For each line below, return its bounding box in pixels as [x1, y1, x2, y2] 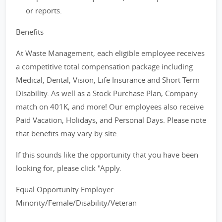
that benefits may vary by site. [16, 128, 118, 138]
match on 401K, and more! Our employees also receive [16, 102, 204, 111]
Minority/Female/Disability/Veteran [16, 198, 137, 208]
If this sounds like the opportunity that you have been [16, 150, 198, 160]
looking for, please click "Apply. [16, 163, 121, 173]
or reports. [26, 5, 62, 15]
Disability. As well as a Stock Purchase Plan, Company [16, 88, 198, 98]
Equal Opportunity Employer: [16, 184, 115, 194]
